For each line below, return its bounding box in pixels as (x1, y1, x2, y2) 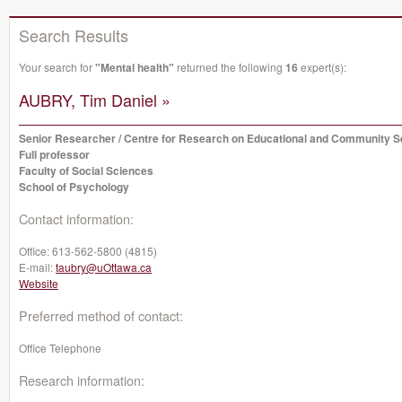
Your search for (19, 59, 95, 74)
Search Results (19, 23, 128, 47)
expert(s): (298, 59, 346, 74)
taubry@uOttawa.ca (56, 259, 152, 275)
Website (19, 275, 58, 291)
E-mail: (19, 259, 56, 275)
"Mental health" (95, 59, 174, 75)
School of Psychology (19, 179, 129, 195)
